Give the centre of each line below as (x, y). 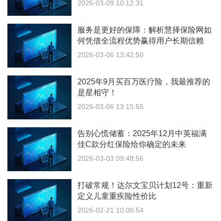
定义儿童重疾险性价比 (117, 196)
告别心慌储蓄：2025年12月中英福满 (142, 134)
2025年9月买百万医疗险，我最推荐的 (144, 82)
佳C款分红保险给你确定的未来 (132, 145)
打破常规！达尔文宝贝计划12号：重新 (145, 185)
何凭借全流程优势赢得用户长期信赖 (141, 41)
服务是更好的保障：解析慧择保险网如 (145, 30)
